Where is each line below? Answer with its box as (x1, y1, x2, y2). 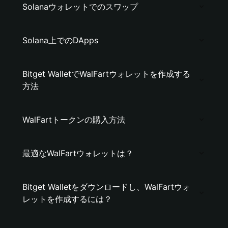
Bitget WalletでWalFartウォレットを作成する (22, 69, 190, 79)
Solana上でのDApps (22, 35, 98, 45)
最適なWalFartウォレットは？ (22, 148, 133, 158)
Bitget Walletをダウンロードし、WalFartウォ (22, 182, 190, 192)
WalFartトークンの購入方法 (22, 115, 125, 125)
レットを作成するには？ (22, 194, 112, 204)
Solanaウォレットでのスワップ (22, 2, 138, 12)
